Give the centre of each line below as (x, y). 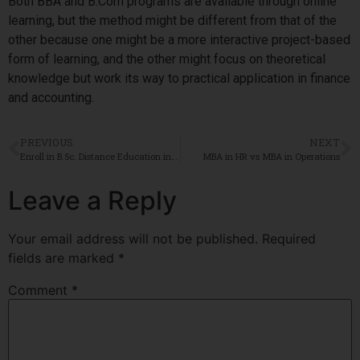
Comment (40, 290)
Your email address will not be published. (133, 239)
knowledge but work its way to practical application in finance (179, 78)
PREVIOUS (47, 143)
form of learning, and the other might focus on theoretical (167, 59)
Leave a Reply (92, 201)
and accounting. (53, 97)
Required (289, 239)
